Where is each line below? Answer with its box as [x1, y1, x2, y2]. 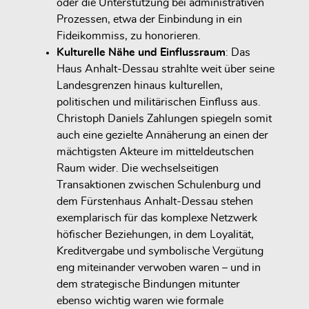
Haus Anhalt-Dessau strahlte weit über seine [57, 63, 275, 75]
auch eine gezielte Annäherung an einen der [57, 130, 268, 141]
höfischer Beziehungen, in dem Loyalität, [57, 229, 254, 241]
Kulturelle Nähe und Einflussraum [57, 47, 226, 59]
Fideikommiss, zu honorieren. [57, 30, 201, 42]
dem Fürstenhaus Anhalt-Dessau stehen [57, 196, 253, 208]
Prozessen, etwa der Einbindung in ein [57, 14, 242, 26]
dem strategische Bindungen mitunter [57, 279, 240, 290]
